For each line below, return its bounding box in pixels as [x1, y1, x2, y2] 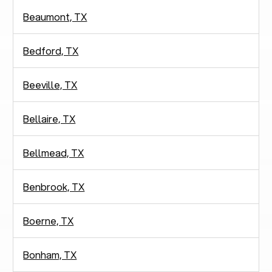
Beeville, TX [23, 77, 78, 92]
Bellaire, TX [23, 111, 76, 126]
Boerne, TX [23, 213, 74, 228]
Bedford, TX [23, 43, 79, 58]
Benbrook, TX [23, 179, 85, 194]
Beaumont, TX [23, 9, 87, 24]
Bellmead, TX [23, 145, 84, 160]
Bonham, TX [23, 247, 77, 262]
